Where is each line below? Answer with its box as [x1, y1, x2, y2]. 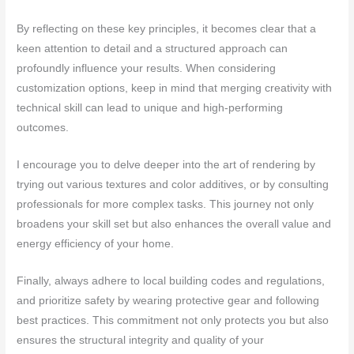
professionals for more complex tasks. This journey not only [17, 198, 314, 210]
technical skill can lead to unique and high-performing [17, 102, 284, 115]
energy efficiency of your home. [17, 237, 175, 250]
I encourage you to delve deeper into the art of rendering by [17, 158, 316, 171]
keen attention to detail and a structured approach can [17, 43, 288, 55]
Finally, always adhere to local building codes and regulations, [17, 274, 326, 287]
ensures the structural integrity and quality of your [17, 333, 265, 346]
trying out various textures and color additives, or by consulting [17, 178, 330, 190]
